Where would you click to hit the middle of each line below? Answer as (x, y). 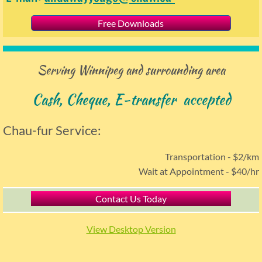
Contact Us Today (131, 199)
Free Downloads (131, 23)
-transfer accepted (176, 100)
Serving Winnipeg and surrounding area (131, 70)
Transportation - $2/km (212, 156)
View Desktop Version (131, 229)
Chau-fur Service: (52, 130)
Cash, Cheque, (73, 100)
